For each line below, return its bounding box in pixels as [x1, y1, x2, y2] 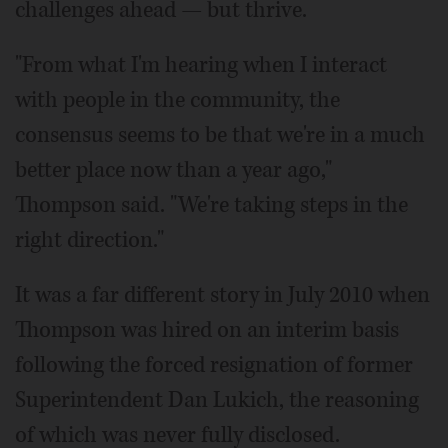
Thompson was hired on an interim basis [15, 314, 399, 345]
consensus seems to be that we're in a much [15, 119, 425, 150]
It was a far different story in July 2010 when [15, 279, 430, 310]
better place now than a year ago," [15, 154, 332, 185]
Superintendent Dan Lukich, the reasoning [15, 384, 419, 415]
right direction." [15, 224, 164, 255]
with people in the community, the [15, 84, 340, 115]
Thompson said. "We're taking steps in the [15, 189, 408, 220]
